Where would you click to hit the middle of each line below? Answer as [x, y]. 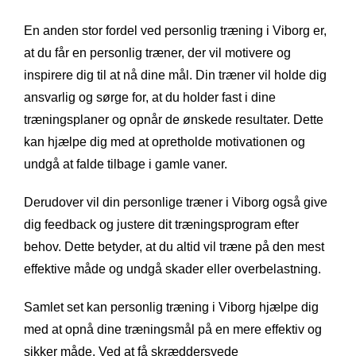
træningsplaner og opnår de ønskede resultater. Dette [174, 119]
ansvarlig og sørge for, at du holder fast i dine [150, 97]
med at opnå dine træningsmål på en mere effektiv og [173, 329]
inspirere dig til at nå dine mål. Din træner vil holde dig [175, 75]
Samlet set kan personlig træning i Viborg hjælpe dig [171, 307]
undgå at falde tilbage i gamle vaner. [126, 164]
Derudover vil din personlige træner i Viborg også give [176, 202]
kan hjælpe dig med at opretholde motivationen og [164, 141]
